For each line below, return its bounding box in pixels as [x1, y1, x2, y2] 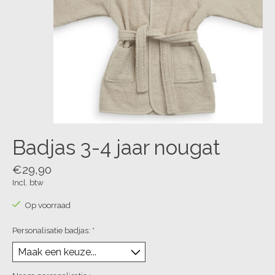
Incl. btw [12, 177, 44, 187]
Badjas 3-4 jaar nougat [12, 136, 220, 160]
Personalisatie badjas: [12, 225, 92, 236]
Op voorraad [24, 199, 71, 210]
